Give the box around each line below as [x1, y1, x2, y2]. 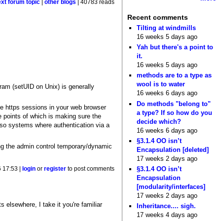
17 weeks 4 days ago [137, 211, 198, 219]
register [44, 166, 67, 172]
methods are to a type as [137, 72, 212, 79]
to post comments [66, 166, 115, 172]
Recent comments [127, 13, 188, 22]
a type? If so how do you [137, 109, 213, 116]
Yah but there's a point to [137, 43, 214, 51]
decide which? [137, 117, 182, 125]
